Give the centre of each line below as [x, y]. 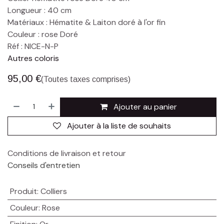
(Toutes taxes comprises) [86, 79]
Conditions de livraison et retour [67, 153]
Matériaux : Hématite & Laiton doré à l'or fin [86, 22]
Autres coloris [33, 58]
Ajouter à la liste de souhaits [119, 125]
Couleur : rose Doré [43, 34]
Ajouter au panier [144, 106]
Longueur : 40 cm [39, 10]
